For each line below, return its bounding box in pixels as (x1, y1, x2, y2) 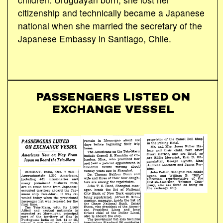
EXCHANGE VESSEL (51, 103, 174, 115)
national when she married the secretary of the (18, 19, 202, 32)
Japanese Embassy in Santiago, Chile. (18, 32, 171, 45)
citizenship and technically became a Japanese (18, 6, 205, 19)
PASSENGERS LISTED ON (35, 90, 190, 103)
